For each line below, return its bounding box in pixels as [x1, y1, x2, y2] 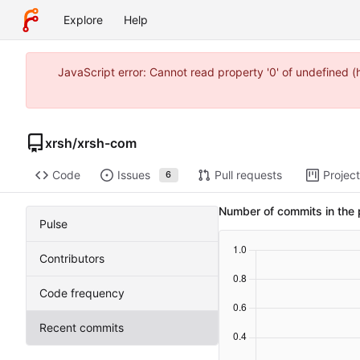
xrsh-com [77, 134, 137, 151]
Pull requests [214, 168, 282, 182]
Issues [117, 168, 150, 182]
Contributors [39, 252, 104, 266]
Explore [63, 13, 103, 27]
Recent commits [39, 321, 124, 335]
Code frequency [39, 286, 125, 301]
